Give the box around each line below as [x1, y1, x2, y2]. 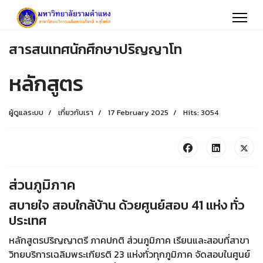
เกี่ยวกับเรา [58, 107, 93, 118]
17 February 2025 [108, 107, 168, 118]
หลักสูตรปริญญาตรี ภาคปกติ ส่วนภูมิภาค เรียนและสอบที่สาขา [9, 233, 249, 247]
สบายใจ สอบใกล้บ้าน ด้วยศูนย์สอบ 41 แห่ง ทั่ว [9, 195, 245, 215]
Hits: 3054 [183, 107, 218, 118]
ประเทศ [9, 211, 47, 230]
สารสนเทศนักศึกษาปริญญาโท [9, 39, 182, 59]
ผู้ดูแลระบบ [9, 107, 43, 118]
